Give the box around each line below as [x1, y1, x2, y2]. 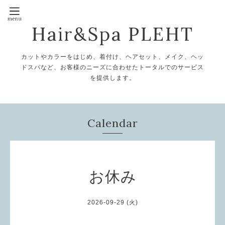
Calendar [87, 116, 138, 130]
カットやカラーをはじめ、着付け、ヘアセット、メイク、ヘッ [21, 53, 204, 60]
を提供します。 [89, 74, 136, 81]
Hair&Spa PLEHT [31, 23, 194, 46]
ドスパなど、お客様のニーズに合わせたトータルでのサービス [21, 64, 204, 71]
